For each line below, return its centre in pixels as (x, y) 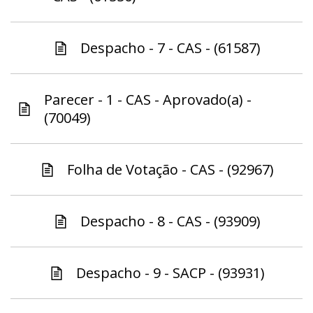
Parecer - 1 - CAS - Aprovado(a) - (148, 100)
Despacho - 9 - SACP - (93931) (170, 273)
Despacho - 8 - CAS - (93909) (170, 221)
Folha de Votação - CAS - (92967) (170, 170)
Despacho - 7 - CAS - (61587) (170, 48)
